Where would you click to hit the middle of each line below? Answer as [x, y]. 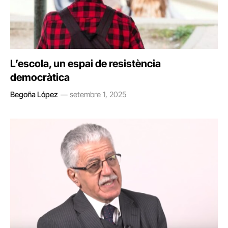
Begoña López [34, 94]
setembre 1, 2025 [98, 94]
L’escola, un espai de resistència [85, 63]
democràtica [40, 77]
